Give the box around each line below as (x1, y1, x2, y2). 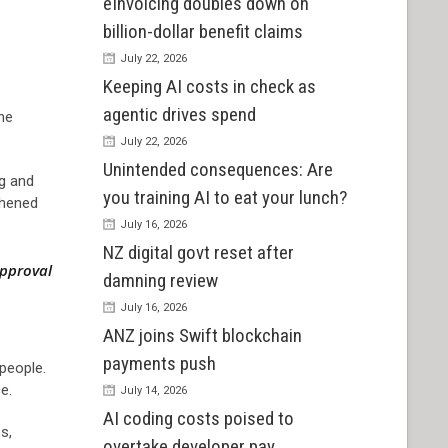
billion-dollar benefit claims (102, 20, 303, 44)
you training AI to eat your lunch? (102, 186, 347, 210)
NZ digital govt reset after (102, 241, 294, 265)
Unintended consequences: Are (102, 158, 333, 182)
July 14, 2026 (119, 384, 187, 398)
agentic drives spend (102, 103, 256, 127)
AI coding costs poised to (102, 407, 294, 431)
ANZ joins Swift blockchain (102, 324, 302, 348)
